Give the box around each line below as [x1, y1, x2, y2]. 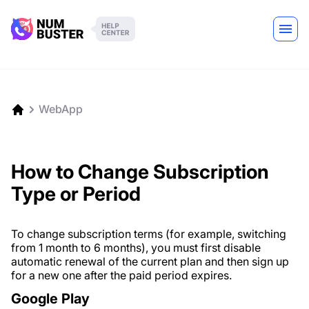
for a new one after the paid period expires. [11, 268, 232, 282]
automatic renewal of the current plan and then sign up [11, 255, 289, 268]
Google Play [11, 290, 90, 307]
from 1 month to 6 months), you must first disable [11, 241, 261, 255]
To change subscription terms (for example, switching [11, 227, 286, 241]
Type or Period [11, 182, 141, 206]
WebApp [39, 102, 83, 116]
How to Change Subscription [11, 160, 269, 183]
